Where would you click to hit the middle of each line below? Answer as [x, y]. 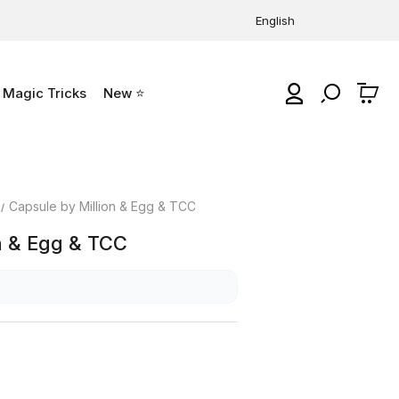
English [275, 20]
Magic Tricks [45, 93]
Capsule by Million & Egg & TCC [103, 206]
